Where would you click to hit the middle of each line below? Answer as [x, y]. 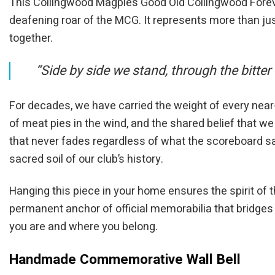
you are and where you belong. [83, 227]
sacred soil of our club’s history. [86, 159]
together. [31, 39]
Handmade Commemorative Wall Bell [125, 259]
